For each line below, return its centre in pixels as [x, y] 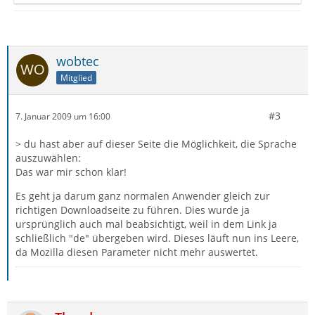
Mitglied [76, 77]
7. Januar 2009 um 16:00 [63, 116]
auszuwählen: [48, 158]
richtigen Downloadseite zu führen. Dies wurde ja [133, 210]
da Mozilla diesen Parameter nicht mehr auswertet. [137, 252]
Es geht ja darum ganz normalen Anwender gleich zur [143, 196]
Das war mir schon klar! [71, 172]
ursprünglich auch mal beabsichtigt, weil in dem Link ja [146, 224]
